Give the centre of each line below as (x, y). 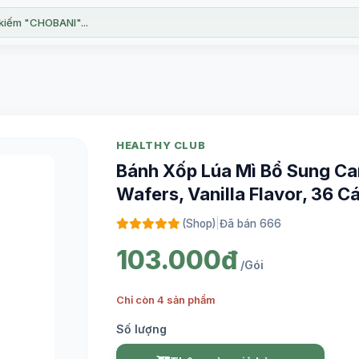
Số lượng (141, 329)
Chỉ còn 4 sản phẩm (166, 300)
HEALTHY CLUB (161, 145)
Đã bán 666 (250, 224)
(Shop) (199, 224)
